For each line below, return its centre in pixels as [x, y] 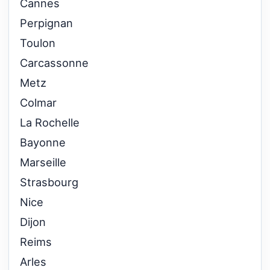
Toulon [38, 42]
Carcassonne [54, 62]
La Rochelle [50, 122]
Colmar [38, 102]
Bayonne [43, 142]
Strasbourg [49, 182]
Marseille [43, 162]
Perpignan [46, 23]
